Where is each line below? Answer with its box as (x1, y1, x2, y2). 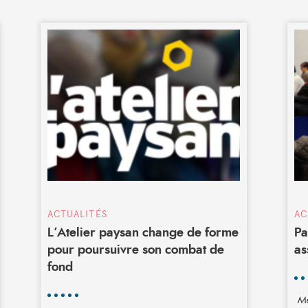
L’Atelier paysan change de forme (47, 227, 239, 239)
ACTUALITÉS (47, 208, 107, 219)
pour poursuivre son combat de (47, 244, 224, 256)
